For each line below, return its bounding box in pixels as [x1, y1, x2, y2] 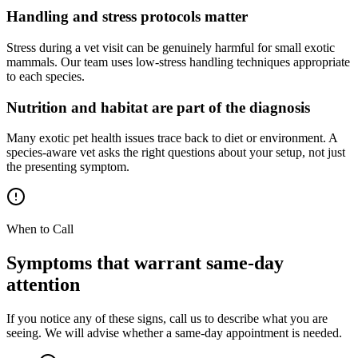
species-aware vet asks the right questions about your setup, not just [6, 145, 345, 160]
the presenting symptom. [6, 160, 129, 174]
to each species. [6, 70, 85, 84]
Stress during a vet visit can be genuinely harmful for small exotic [6, 41, 335, 55]
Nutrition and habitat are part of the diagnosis [6, 98, 310, 116]
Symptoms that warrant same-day [6, 253, 284, 274]
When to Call [6, 222, 74, 237]
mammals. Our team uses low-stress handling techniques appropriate [6, 55, 350, 70]
